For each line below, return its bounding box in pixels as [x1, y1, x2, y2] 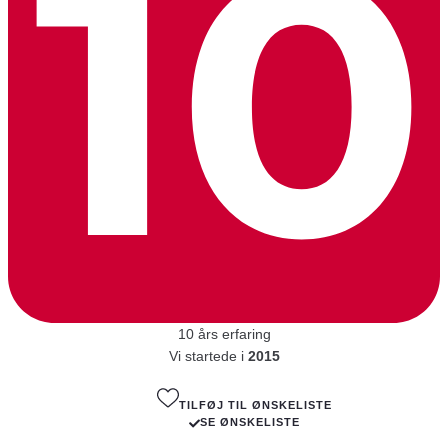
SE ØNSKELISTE [199, 416, 300, 428]
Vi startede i [168, 348, 248, 364]
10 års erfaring [177, 326, 271, 342]
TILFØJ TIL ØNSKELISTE [178, 399, 332, 411]
